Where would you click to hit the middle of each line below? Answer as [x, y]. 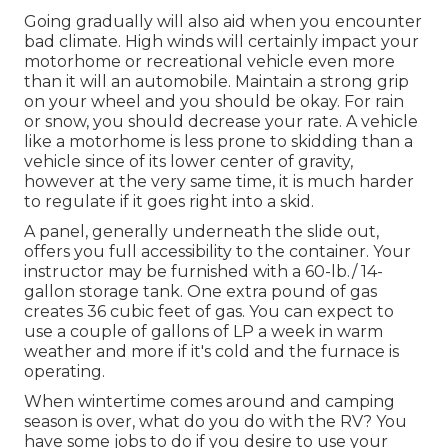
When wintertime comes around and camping [209, 401]
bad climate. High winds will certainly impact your [221, 41]
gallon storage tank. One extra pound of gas [200, 291]
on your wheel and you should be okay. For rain [214, 101]
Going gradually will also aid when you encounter [223, 21]
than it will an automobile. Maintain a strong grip [216, 81]
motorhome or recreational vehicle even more [209, 61]
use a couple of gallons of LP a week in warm [203, 331]
